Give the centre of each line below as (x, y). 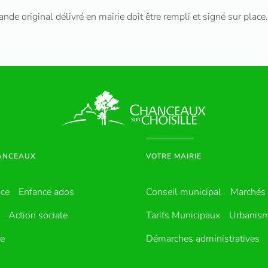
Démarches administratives (203, 239)
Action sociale (38, 215)
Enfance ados (46, 192)
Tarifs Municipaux (183, 215)
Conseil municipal (184, 192)
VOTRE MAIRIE (174, 156)
